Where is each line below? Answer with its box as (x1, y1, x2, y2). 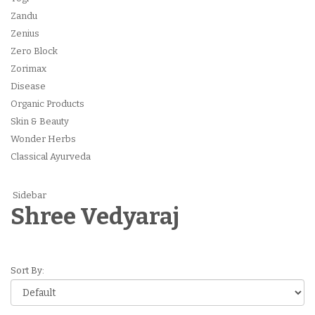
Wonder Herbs (11, 134, 76, 144)
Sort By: (11, 265, 44, 276)
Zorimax (11, 63, 46, 74)
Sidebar (11, 190, 46, 200)
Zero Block (11, 46, 58, 56)
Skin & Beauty (11, 116, 69, 127)
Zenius (11, 28, 39, 39)
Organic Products (11, 98, 84, 109)
